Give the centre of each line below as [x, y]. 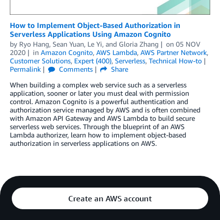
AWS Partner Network [173, 53]
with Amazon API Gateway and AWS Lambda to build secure [102, 118]
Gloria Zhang [139, 44]
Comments [75, 69]
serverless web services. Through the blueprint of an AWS [97, 127]
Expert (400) [93, 61]
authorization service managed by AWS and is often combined [105, 110]
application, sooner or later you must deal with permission [99, 93]
